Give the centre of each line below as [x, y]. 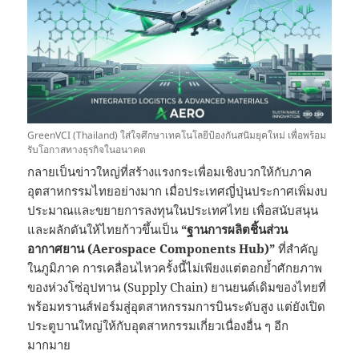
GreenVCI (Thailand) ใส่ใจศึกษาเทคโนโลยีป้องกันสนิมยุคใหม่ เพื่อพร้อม [177, 135]
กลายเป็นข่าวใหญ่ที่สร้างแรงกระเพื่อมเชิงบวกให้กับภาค [170, 172]
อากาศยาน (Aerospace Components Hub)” [151, 249]
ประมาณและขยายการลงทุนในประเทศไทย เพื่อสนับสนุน [173, 210]
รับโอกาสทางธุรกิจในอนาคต [87, 150]
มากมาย [49, 345]
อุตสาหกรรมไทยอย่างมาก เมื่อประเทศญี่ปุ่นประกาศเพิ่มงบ [178, 191]
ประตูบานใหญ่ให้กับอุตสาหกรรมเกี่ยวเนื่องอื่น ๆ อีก [158, 326]
